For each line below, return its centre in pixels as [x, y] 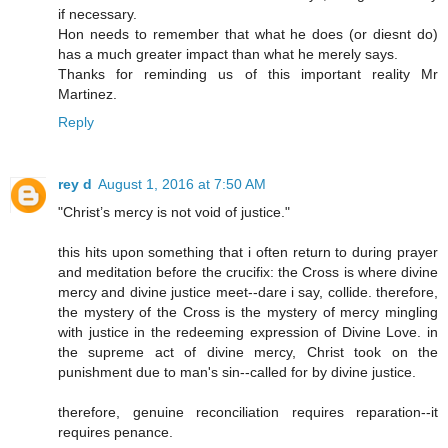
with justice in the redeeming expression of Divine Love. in [248, 332]
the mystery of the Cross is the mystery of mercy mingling [248, 312]
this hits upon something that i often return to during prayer [248, 252]
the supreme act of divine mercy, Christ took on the [248, 352]
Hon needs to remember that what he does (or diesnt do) [248, 34]
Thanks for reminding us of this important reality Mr [248, 74]
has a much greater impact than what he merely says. [228, 54]
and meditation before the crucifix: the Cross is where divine [248, 272]
